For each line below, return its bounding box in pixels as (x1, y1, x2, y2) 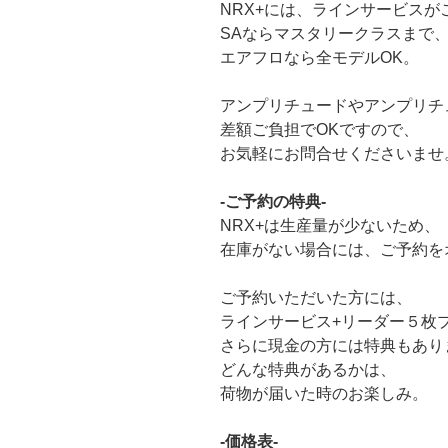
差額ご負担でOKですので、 (220, 121, 419, 139)
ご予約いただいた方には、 (220, 289, 412, 307)
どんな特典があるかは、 (220, 361, 396, 379)
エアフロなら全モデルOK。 (220, 49, 419, 67)
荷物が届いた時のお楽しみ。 (220, 385, 428, 403)
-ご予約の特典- (220, 193, 326, 211)
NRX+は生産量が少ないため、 (220, 217, 440, 235)
